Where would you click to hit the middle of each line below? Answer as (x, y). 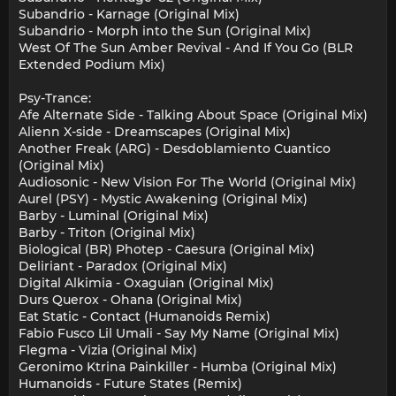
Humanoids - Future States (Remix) (130, 384)
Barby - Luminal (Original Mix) (114, 216)
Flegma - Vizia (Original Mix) (108, 350)
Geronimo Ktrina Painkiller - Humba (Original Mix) (178, 367)
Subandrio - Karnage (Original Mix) (129, 15)
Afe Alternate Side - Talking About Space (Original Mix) (193, 115)
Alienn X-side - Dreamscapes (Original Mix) (155, 132)
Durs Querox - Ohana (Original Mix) (130, 300)
